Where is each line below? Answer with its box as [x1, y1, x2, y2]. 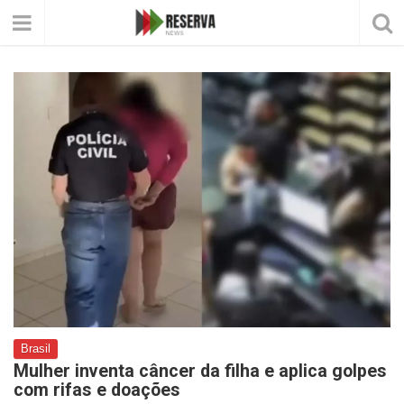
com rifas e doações [14, 379, 180, 400]
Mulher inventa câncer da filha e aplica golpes [14, 360, 387, 381]
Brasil [21, 342, 50, 355]
